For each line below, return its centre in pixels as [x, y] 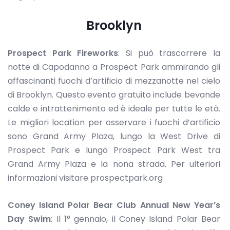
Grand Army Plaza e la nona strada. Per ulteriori [114, 164]
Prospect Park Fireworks [63, 53]
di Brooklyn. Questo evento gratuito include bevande [114, 95]
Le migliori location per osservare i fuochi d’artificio [114, 123]
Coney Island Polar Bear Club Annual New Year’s [114, 205]
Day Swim [30, 219]
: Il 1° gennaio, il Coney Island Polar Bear [136, 219]
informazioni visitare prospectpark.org [85, 178]
